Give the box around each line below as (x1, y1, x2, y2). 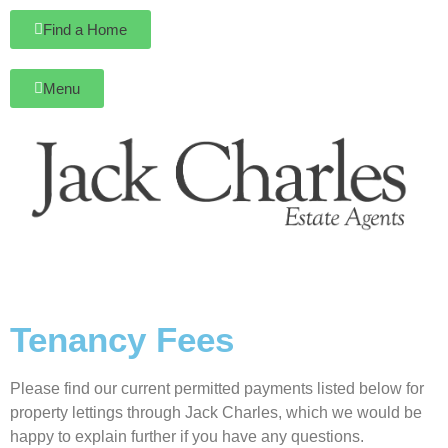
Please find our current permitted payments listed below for (10, 380, 424, 398)
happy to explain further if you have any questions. (10, 428, 364, 446)
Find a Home (43, 21, 127, 38)
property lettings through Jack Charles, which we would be (10, 404, 422, 422)
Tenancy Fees (10, 320, 234, 360)
